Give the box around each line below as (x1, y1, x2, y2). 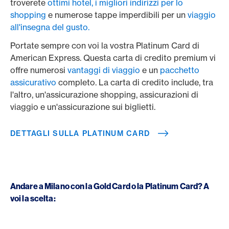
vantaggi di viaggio (67, 64, 140, 75)
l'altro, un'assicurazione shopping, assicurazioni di (10, 89, 198, 100)
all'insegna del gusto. (10, 21, 89, 32)
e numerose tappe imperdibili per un (46, 9, 188, 20)
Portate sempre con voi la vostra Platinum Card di (10, 40, 199, 51)
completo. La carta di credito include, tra (56, 77, 213, 87)
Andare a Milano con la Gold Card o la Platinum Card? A (10, 180, 210, 191)
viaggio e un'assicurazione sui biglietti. (10, 101, 157, 112)
